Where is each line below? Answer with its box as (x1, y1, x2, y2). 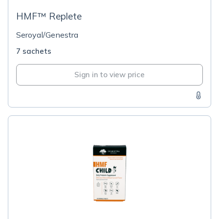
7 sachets (16, 46, 51, 56)
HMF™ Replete (16, 10, 82, 22)
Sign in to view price (74, 70, 145, 79)
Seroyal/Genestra (16, 30, 78, 40)
